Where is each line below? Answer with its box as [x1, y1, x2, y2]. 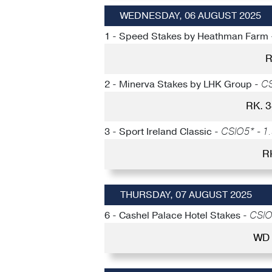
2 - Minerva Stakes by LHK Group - [104, 77, 261, 91]
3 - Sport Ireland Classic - [104, 124, 221, 138]
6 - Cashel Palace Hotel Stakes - [104, 209, 250, 223]
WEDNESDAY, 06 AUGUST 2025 [120, 9, 261, 23]
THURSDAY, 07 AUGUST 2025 [120, 188, 252, 202]
